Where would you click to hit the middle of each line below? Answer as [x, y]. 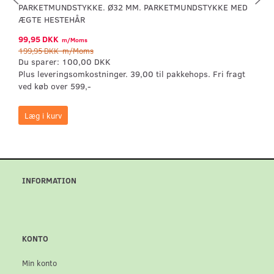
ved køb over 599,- [55, 86]
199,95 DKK [39, 51]
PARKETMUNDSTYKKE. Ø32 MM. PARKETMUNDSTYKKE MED [133, 7]
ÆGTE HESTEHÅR [52, 20]
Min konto [39, 263]
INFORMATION [49, 180]
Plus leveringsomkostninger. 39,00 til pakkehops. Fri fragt [132, 74]
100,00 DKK [86, 62]
